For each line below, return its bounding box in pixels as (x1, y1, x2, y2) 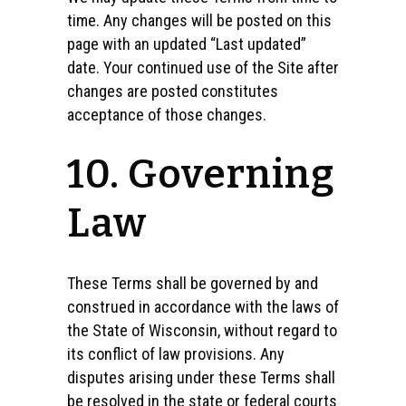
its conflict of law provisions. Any (67, 344, 285, 363)
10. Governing (67, 150, 334, 198)
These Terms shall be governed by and (67, 274, 318, 293)
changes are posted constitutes (67, 82, 278, 101)
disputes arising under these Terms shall (67, 368, 335, 387)
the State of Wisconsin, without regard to (67, 321, 337, 340)
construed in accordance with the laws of (67, 297, 339, 316)
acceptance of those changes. (67, 105, 266, 124)
